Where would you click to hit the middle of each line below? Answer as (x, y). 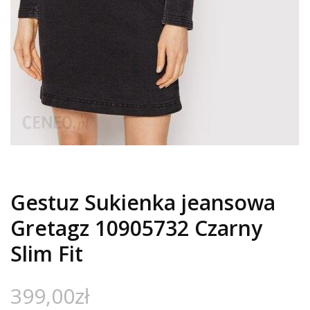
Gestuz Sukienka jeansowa (143, 203)
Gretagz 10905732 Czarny (136, 228)
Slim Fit (47, 254)
